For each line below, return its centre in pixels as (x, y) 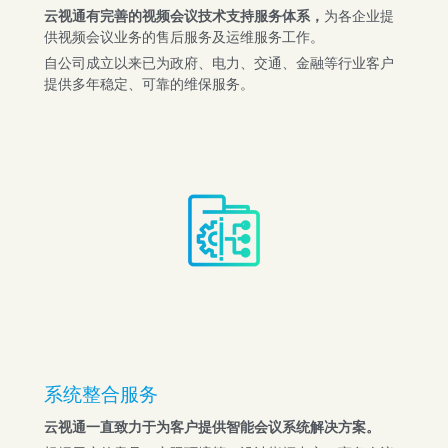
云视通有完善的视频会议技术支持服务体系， (183, 16)
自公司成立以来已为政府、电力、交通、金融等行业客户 (218, 63)
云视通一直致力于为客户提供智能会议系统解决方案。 (211, 427)
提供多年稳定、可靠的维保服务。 (148, 84)
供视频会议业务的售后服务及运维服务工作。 (183, 37)
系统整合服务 (100, 397)
